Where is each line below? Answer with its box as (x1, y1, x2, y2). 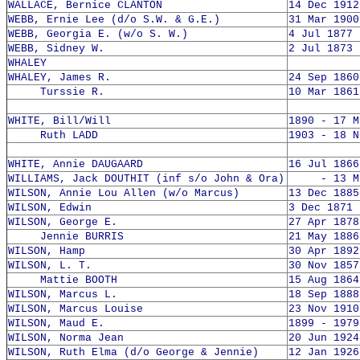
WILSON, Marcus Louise (8, 303, 143, 315)
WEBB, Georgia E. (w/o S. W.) (8, 28, 188, 40)
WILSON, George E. (8, 216, 117, 228)
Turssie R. (8, 86, 104, 98)
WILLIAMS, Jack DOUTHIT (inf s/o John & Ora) (8, 173, 284, 185)
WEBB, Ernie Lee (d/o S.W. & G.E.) (8, 14, 220, 26)
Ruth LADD (8, 129, 98, 141)
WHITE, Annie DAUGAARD (8, 158, 143, 170)
